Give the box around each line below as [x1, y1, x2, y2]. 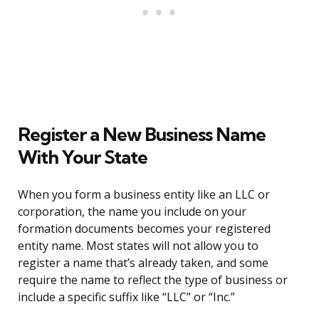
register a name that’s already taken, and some [18, 255, 268, 271]
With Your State [18, 145, 147, 169]
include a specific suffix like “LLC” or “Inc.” [18, 289, 235, 305]
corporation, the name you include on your [18, 204, 246, 220]
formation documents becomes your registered [18, 221, 271, 237]
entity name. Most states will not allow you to [18, 238, 258, 254]
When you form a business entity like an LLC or [18, 187, 270, 203]
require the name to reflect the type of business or [18, 272, 288, 288]
